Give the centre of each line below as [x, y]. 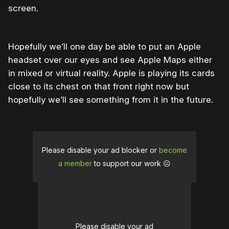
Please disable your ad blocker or [100, 150]
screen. [23, 8]
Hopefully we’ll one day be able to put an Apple [105, 47]
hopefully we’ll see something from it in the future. [111, 100]
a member [75, 164]
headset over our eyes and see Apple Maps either [110, 60]
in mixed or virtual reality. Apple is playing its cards [111, 73]
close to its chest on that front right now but [99, 87]
